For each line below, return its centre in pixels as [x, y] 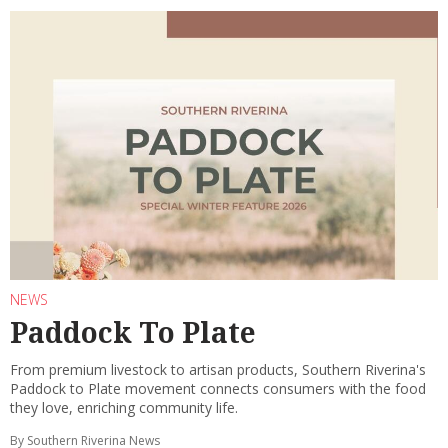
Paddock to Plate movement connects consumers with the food [218, 389]
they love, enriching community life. [124, 408]
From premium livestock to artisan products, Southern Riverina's [218, 370]
